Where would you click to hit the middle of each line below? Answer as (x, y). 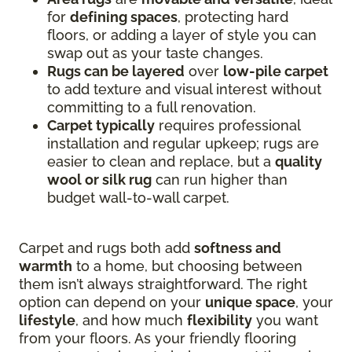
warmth (46, 266)
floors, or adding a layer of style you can (182, 35)
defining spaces (124, 17)
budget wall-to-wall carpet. (138, 198)
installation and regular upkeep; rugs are (183, 144)
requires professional (227, 126)
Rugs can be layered (116, 71)
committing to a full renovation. (152, 108)
